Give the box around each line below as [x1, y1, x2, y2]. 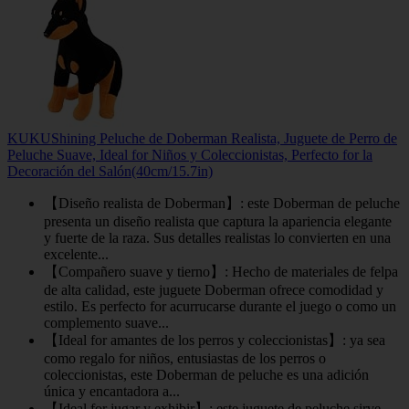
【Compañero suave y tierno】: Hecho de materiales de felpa [44, 263, 398, 279]
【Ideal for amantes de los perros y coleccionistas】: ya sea [44, 331, 385, 348]
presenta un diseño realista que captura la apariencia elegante [44, 213, 392, 229]
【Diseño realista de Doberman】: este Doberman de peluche [44, 194, 400, 211]
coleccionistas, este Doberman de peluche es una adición [44, 366, 369, 383]
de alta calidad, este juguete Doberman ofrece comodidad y [44, 281, 383, 298]
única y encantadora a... [44, 383, 180, 399]
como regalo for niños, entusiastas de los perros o [44, 350, 326, 366]
